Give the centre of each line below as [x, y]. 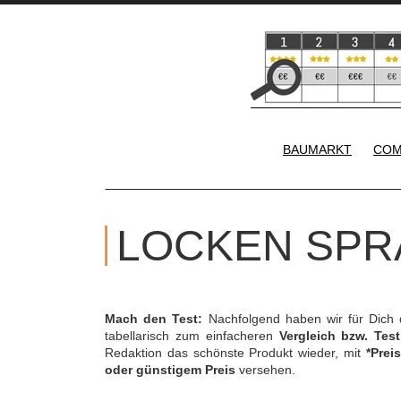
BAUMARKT [317, 149]
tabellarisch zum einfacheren [192, 336]
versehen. [265, 370]
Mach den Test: [154, 319]
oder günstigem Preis [170, 370]
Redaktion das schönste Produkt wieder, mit [235, 353]
